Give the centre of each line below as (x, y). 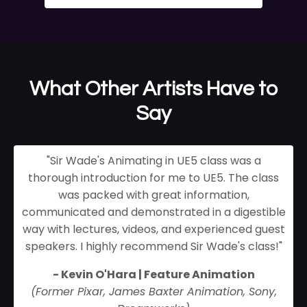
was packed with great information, (153, 195)
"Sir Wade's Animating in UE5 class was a (153, 161)
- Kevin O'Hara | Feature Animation (153, 275)
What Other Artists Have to (153, 89)
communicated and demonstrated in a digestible (153, 212)
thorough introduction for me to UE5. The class (153, 178)
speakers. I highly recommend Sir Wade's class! (152, 247)
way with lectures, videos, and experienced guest (153, 230)
